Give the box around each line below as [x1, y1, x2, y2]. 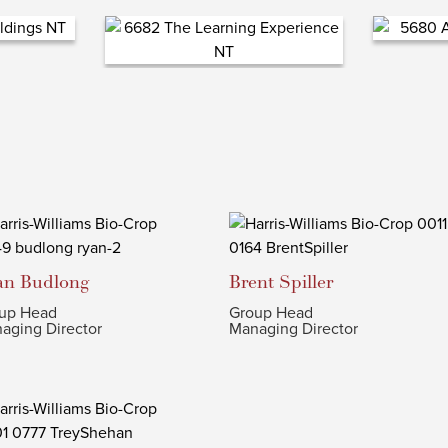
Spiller [279, 271, 333, 294]
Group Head [229, 303, 313, 323]
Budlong [19, 271, 89, 294]
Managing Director [229, 319, 358, 339]
